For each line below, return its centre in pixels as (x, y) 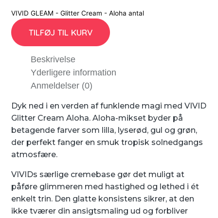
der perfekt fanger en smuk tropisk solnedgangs (107, 142)
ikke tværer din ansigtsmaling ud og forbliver (100, 211)
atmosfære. (34, 154)
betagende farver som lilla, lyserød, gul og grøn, (104, 130)
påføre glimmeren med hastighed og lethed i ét (105, 186)
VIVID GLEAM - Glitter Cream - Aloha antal (78, 13)
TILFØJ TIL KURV (61, 33)
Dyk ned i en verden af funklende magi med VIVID (109, 106)
